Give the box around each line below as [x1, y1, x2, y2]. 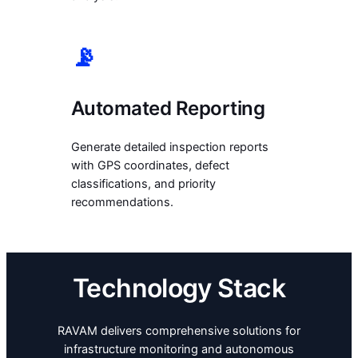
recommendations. [70, 194, 173, 209]
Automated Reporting [70, 96, 265, 120]
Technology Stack [73, 272, 285, 304]
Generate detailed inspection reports [70, 139, 268, 154]
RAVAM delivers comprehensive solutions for [58, 324, 300, 339]
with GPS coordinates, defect [70, 157, 229, 173]
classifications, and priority [70, 176, 216, 191]
